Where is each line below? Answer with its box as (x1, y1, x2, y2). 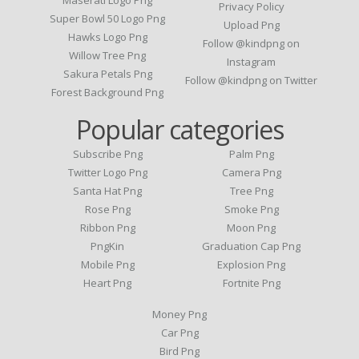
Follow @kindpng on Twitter (185, 72, 318, 87)
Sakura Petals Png (63, 66, 152, 81)
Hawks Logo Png (67, 29, 147, 44)
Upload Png (223, 17, 280, 32)
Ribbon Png (79, 220, 135, 235)
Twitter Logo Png (67, 164, 147, 179)
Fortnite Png (222, 275, 280, 290)
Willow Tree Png (69, 47, 147, 63)
